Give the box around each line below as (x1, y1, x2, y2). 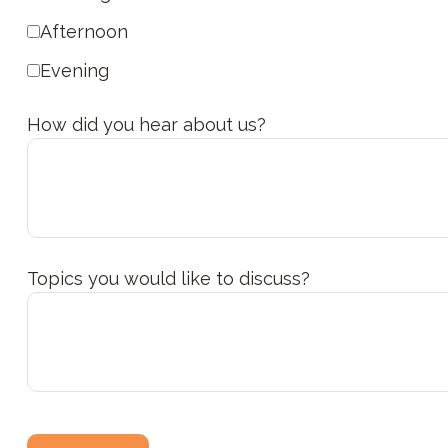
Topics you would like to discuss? (26, 267, 310, 289)
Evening (39, 59, 109, 81)
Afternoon (39, 20, 128, 42)
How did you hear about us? (26, 113, 266, 135)
